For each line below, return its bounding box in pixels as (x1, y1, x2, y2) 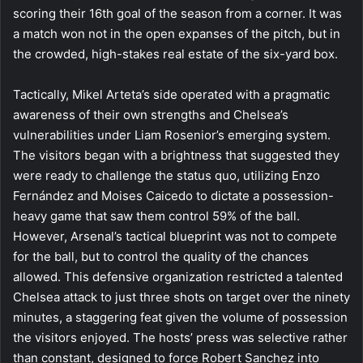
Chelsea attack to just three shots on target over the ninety (13, 288, 350, 305)
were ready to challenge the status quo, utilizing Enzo (13, 167, 320, 183)
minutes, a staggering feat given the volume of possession (13, 309, 348, 325)
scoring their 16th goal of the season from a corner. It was (13, 5, 342, 21)
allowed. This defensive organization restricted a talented (13, 268, 343, 284)
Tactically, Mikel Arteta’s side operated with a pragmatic (13, 86, 330, 102)
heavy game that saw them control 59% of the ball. (13, 207, 300, 224)
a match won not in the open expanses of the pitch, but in (13, 25, 340, 41)
